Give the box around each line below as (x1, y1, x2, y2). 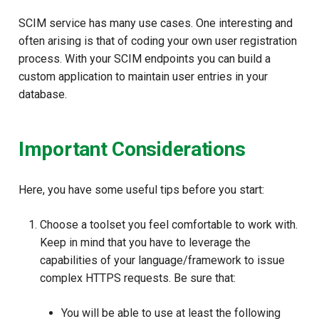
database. (19, 87, 67, 101)
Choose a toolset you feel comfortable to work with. (40, 217, 298, 231)
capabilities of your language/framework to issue (40, 253, 285, 267)
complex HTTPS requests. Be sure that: (40, 271, 236, 285)
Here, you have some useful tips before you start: (19, 182, 264, 197)
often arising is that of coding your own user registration (19, 33, 297, 48)
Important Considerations (19, 137, 246, 162)
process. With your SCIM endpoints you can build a (19, 51, 271, 66)
